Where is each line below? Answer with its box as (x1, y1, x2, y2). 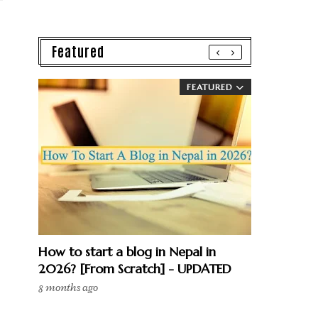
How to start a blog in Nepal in (38, 243, 216, 260)
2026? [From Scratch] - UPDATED (38, 261, 231, 277)
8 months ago (38, 281, 98, 295)
